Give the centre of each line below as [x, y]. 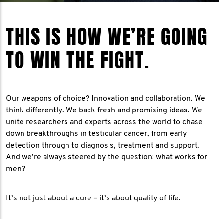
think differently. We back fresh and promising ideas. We [104, 110]
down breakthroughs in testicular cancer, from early [96, 134]
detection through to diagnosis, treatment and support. [103, 146]
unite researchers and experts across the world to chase [104, 122]
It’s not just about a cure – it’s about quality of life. [93, 198]
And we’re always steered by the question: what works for [107, 157]
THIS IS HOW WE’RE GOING [107, 37]
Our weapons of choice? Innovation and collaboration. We [106, 99]
